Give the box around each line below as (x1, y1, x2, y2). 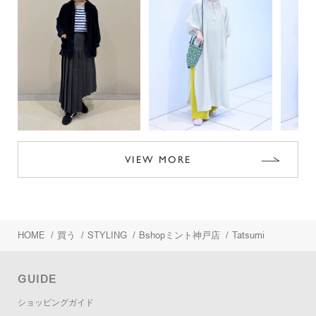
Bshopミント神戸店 (139, 229, 220, 241)
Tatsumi (232, 229, 265, 241)
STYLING (87, 229, 127, 241)
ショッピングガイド (18, 297, 94, 308)
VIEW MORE (125, 153, 191, 165)
